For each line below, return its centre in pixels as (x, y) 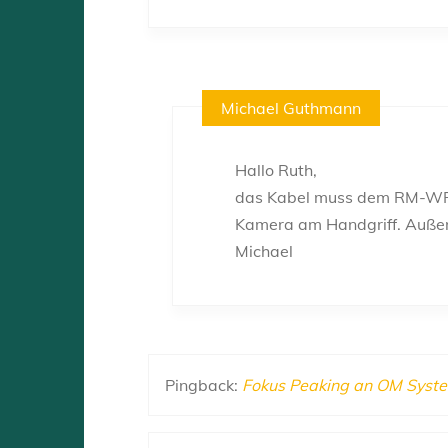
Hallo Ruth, (276, 169)
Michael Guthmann (291, 107)
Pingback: (203, 384)
